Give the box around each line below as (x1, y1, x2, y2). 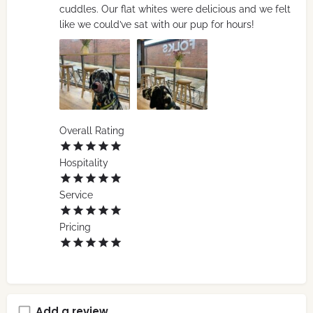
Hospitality (59, 157, 108, 169)
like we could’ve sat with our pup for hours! (59, 19, 254, 31)
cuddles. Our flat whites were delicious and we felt (59, 3, 291, 15)
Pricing (59, 221, 91, 233)
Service (59, 189, 93, 201)
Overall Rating (59, 125, 124, 137)
